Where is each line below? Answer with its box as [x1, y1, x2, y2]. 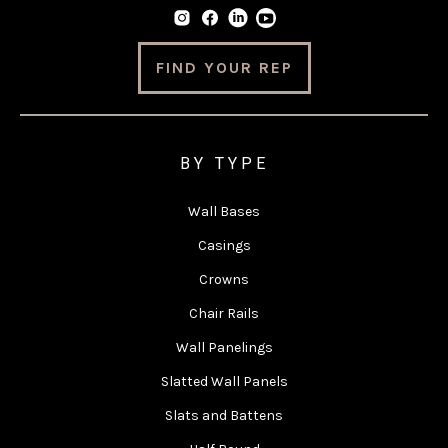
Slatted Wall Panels [160, 372, 288, 390]
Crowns [199, 270, 249, 288]
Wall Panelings [175, 338, 273, 356]
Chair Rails [189, 304, 259, 322]
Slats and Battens [165, 406, 283, 424]
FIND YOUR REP [155, 57, 293, 77]
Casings [197, 236, 251, 254]
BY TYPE [179, 153, 269, 173]
